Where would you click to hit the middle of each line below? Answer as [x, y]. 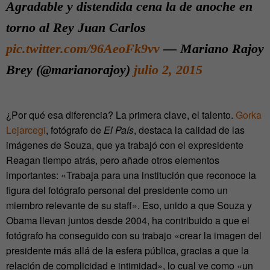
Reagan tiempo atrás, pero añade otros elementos [113, 160]
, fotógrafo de [75, 130]
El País [119, 130]
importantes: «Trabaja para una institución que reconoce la [131, 175]
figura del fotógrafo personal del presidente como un [117, 190]
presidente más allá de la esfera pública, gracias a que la [127, 251]
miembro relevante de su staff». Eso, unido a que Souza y [129, 206]
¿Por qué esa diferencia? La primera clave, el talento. [121, 115]
